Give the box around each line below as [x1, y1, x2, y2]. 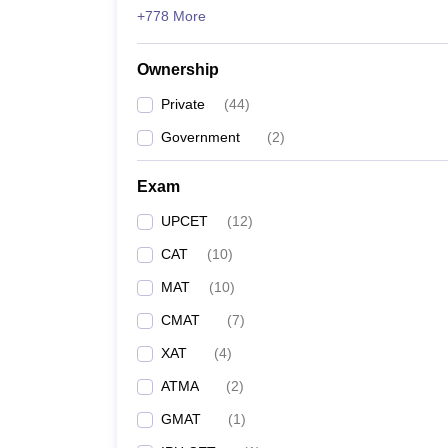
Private [161, 96, 205, 112]
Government [161, 129, 240, 145]
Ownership [137, 61, 219, 78]
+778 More [137, 8, 206, 24]
